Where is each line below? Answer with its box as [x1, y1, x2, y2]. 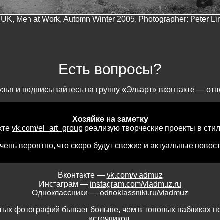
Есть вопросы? [58, 60, 162, 77]
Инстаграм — [39, 179, 90, 188]
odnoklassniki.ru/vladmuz [100, 188, 188, 197]
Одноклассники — [32, 188, 100, 197]
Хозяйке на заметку [72, 114, 148, 123]
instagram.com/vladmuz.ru [90, 179, 181, 188]
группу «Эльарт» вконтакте [95, 85, 194, 94]
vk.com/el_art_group [12, 123, 82, 132]
